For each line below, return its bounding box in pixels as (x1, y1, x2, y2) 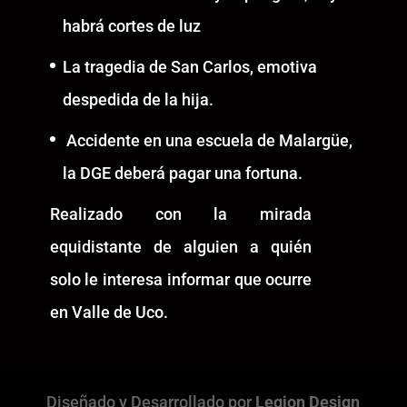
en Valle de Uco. (49, 303, 168, 323)
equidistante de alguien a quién (49, 237, 313, 257)
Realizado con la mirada (49, 204, 313, 224)
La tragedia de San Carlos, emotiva (62, 57, 317, 77)
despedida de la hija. (62, 90, 213, 110)
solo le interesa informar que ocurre (49, 270, 313, 290)
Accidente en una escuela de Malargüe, (62, 131, 352, 151)
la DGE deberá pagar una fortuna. (62, 164, 303, 184)
